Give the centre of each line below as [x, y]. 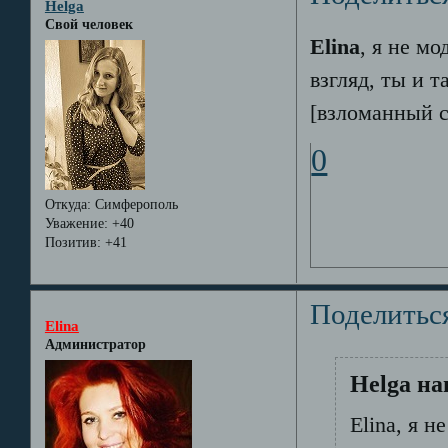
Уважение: [76, 223]
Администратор [95, 345]
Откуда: [67, 204]
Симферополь [134, 204]
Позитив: [72, 242]
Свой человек [88, 25]
